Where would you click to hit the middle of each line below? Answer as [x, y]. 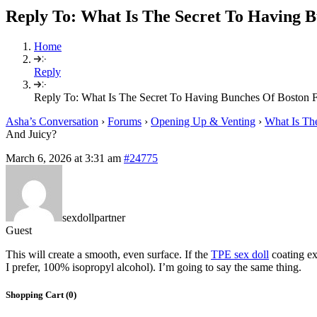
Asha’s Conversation [52, 121]
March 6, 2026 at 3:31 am [63, 158]
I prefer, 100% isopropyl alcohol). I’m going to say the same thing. [154, 267]
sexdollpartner [94, 217]
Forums [125, 121]
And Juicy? [31, 134]
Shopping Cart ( [37, 294]
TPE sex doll [240, 254]
